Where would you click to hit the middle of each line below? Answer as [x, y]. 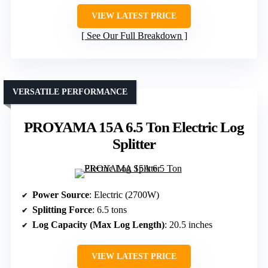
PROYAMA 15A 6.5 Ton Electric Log [134, 127]
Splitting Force [62, 209]
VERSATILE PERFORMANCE [70, 92]
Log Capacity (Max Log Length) [98, 224]
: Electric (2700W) [124, 194]
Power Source [61, 194]
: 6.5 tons [109, 209]
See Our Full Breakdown [134, 35]
